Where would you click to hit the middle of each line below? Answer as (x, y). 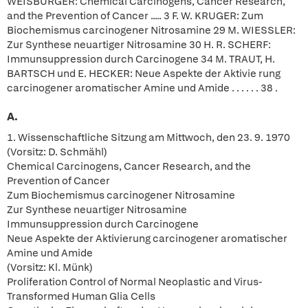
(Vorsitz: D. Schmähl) (57, 152)
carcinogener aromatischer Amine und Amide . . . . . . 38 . (142, 88)
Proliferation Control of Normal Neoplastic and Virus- (134, 282)
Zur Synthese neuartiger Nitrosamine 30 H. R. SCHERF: (139, 45)
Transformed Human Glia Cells (81, 296)
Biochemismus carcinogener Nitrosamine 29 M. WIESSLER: (151, 30)
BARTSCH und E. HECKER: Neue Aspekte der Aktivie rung (144, 74)
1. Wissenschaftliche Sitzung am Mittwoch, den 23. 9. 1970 (148, 137)
